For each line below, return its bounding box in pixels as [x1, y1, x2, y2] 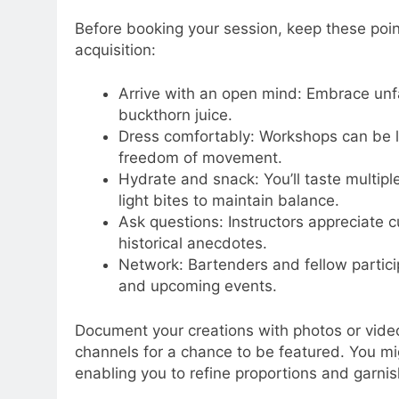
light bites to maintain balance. [118, 191, 339, 210]
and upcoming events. [118, 277, 277, 296]
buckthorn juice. [118, 106, 232, 125]
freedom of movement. [118, 149, 282, 167]
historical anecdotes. [118, 234, 267, 253]
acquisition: [75, 40, 156, 59]
